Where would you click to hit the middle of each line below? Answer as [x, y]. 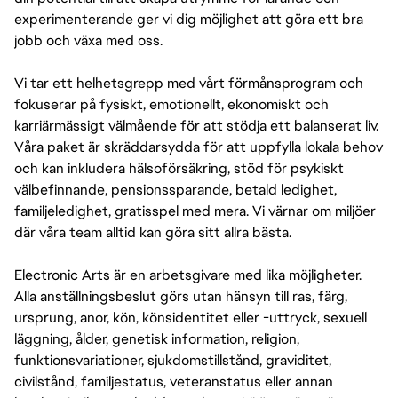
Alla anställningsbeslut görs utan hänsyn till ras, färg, [181, 296]
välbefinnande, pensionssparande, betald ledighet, [175, 190]
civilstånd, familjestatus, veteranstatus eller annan [174, 382]
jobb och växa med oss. [88, 40]
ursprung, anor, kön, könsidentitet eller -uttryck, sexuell [191, 318]
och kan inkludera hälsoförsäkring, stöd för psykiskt [179, 168]
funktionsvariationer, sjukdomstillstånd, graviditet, [173, 360]
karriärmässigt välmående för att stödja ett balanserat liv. [196, 126]
